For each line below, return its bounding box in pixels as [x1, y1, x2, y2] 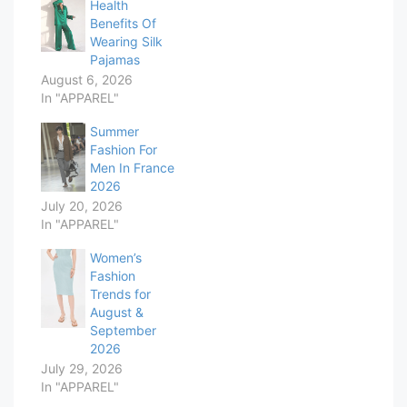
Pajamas [89, 51, 140, 67]
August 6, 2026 [41, 71, 133, 87]
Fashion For [89, 141, 157, 157]
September [89, 322, 156, 338]
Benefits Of [89, 15, 156, 31]
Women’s [89, 249, 142, 265]
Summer [89, 123, 139, 139]
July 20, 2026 [41, 197, 123, 213]
